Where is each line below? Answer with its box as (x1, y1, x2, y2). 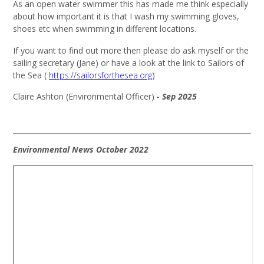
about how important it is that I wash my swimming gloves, (13, 11, 239, 22)
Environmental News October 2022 (13, 144, 148, 156)
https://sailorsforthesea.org (49, 69, 152, 81)
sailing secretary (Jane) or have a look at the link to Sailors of (13, 57, 244, 68)
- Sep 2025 (157, 91, 197, 102)
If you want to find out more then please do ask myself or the (13, 44, 249, 56)
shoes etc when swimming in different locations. (13, 23, 196, 35)
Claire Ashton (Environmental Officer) (13, 91, 157, 102)
